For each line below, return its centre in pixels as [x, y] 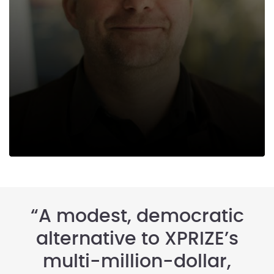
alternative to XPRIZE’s [137, 239]
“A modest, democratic [137, 216]
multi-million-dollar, [137, 261]
